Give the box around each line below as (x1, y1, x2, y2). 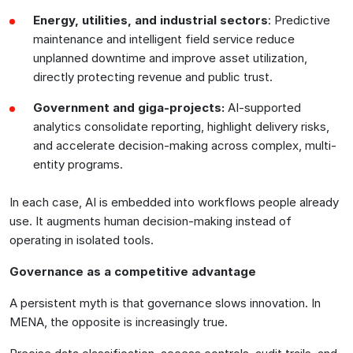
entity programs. (33, 156, 123, 172)
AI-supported (225, 99, 301, 115)
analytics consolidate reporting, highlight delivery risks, (33, 118, 329, 134)
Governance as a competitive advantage (9, 263, 256, 279)
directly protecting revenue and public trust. (33, 69, 273, 84)
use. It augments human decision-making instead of (9, 213, 292, 229)
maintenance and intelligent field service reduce (33, 31, 295, 46)
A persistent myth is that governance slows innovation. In (9, 295, 321, 310)
